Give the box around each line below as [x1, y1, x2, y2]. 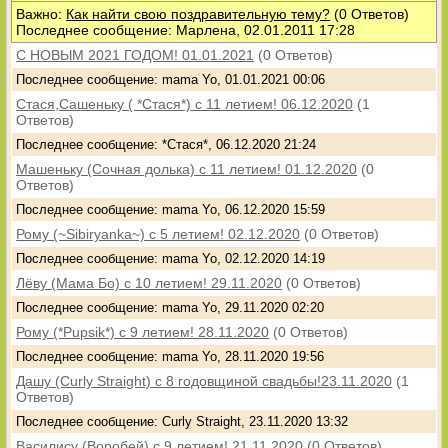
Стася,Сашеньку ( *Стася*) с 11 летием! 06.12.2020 [16, 96, 354, 112]
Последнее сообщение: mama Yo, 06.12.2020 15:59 [16, 202, 326, 217]
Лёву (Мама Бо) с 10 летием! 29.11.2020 [16, 275, 283, 291]
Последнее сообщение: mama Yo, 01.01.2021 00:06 [16, 72, 326, 87]
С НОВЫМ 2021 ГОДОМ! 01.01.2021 [16, 47, 255, 63]
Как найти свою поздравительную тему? [66, 6, 331, 22]
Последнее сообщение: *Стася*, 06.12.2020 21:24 [16, 137, 317, 152]
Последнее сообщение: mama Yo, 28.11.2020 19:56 [16, 349, 325, 364]
